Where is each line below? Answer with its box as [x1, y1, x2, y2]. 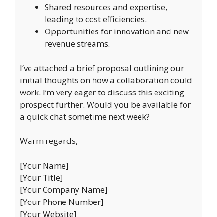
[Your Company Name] [20, 184, 108, 195]
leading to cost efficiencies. [45, 14, 147, 25]
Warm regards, [20, 135, 77, 146]
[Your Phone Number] [20, 196, 104, 207]
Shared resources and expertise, [45, 1, 167, 13]
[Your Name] [20, 159, 69, 171]
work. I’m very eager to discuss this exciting [20, 86, 184, 98]
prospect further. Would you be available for [20, 98, 191, 110]
